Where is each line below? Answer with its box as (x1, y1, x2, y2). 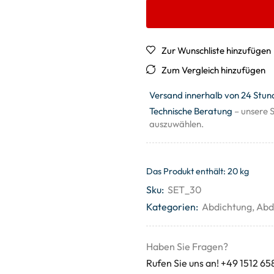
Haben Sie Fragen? (146, 240, 228, 253)
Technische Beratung (149, 105, 232, 117)
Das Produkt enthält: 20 (146, 166, 240, 177)
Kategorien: (146, 201, 198, 213)
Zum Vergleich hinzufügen (161, 64, 265, 76)
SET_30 (168, 183, 202, 196)
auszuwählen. (149, 118, 204, 130)
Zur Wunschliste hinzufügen (161, 45, 271, 56)
